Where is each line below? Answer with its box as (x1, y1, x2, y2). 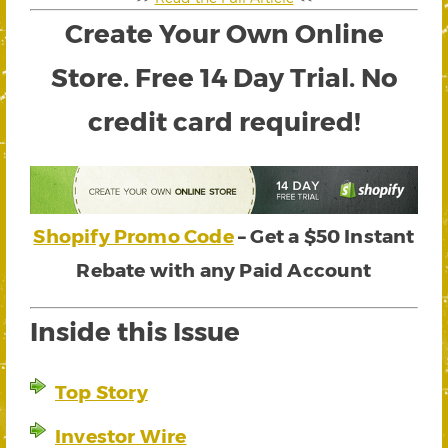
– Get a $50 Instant (233, 223, 415, 247)
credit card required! (87, 105, 361, 137)
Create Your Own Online (64, 17, 384, 49)
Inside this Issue (30, 314, 240, 346)
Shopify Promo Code (33, 223, 234, 247)
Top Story (55, 379, 148, 403)
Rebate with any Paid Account (76, 257, 372, 281)
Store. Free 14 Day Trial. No (50, 61, 398, 93)
